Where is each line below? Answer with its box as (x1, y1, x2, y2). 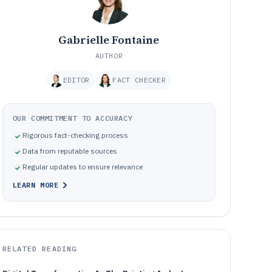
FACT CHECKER (112, 75, 166, 84)
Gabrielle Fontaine (58, 32, 160, 47)
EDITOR (63, 75, 90, 84)
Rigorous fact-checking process (22, 131, 128, 140)
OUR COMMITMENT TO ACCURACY (12, 114, 133, 123)
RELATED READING (2, 244, 77, 253)
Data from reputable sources (22, 146, 117, 155)
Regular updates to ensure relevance (22, 162, 143, 171)
